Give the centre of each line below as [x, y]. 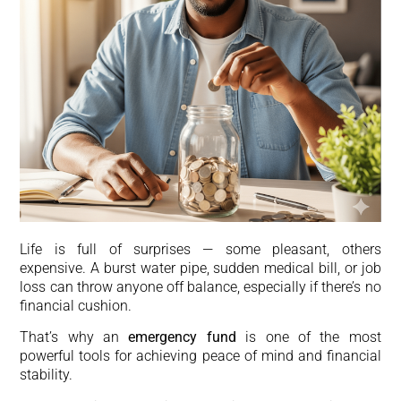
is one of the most [308, 337]
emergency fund [182, 337]
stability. [47, 375]
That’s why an [74, 337]
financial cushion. [76, 305]
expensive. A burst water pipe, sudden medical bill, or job [200, 268]
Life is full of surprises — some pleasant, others [200, 249]
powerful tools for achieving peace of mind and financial [200, 356]
